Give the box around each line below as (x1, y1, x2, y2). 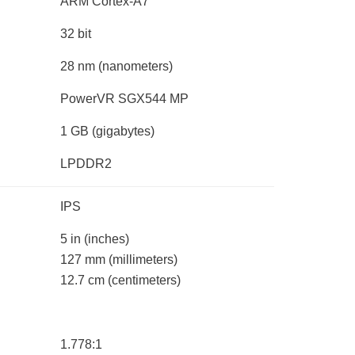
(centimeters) (108, 273, 181, 288)
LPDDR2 (60, 157, 112, 171)
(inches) (84, 232, 129, 246)
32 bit (60, 27, 91, 41)
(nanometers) (98, 59, 173, 74)
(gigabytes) (92, 124, 155, 139)
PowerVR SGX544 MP (60, 92, 189, 106)
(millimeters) (109, 253, 177, 267)
